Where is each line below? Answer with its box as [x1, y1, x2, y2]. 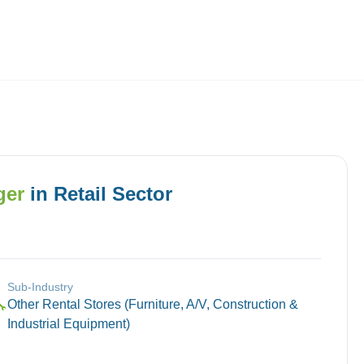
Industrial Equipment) [7, 317, 130, 331]
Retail [53, 183, 106, 205]
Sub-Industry [7, 280, 73, 293]
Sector [106, 183, 172, 205]
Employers [92, 48, 139, 59]
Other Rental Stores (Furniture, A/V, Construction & [7, 297, 298, 311]
